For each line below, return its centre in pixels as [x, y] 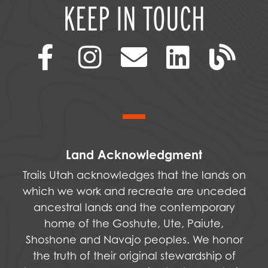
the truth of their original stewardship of [134, 255]
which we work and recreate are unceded [134, 191]
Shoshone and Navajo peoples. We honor [134, 239]
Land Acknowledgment [134, 154]
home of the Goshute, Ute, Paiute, [134, 223]
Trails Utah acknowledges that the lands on [134, 175]
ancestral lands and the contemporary [134, 207]
